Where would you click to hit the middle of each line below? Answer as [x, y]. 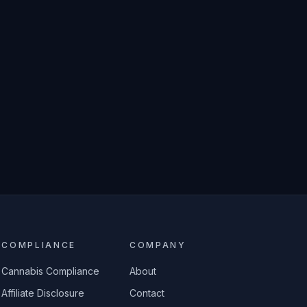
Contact [147, 293]
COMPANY [158, 245]
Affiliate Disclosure [43, 293]
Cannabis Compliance [51, 271]
